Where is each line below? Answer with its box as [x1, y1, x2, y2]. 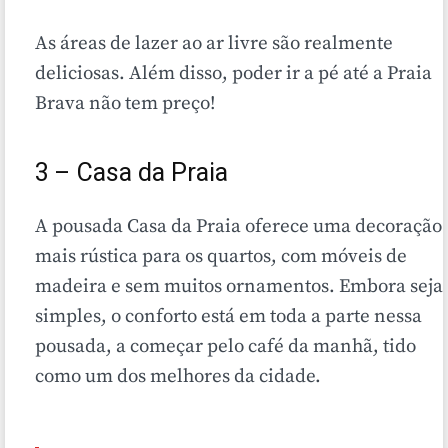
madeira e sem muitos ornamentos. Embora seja [35, 275, 443, 299]
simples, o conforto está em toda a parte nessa [35, 305, 422, 329]
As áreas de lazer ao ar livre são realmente [35, 32, 393, 56]
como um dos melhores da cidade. [35, 365, 321, 389]
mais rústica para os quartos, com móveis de [35, 245, 407, 269]
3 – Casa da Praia [35, 155, 228, 193]
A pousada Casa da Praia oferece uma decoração [35, 215, 442, 239]
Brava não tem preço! [35, 92, 215, 116]
